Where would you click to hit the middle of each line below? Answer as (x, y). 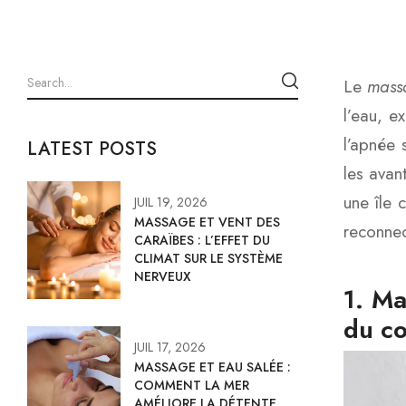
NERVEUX (163, 277)
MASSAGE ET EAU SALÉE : (213, 367)
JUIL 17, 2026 (170, 348)
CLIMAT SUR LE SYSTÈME (208, 259)
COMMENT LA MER (192, 386)
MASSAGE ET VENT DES (207, 222)
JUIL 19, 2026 (171, 203)
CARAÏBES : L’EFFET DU (202, 241)
